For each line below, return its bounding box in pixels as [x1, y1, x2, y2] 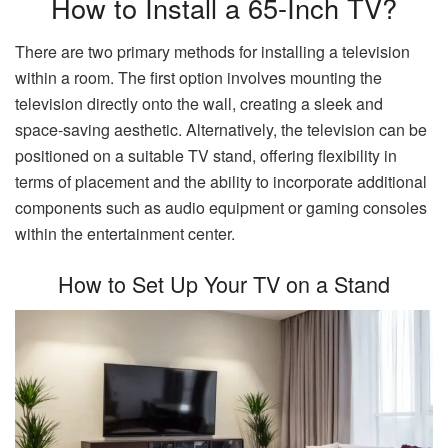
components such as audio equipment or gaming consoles [15, 196, 427, 220]
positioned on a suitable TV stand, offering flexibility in [15, 144, 397, 168]
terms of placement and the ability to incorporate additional [15, 170, 427, 194]
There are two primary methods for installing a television [15, 40, 410, 64]
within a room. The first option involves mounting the [15, 66, 382, 90]
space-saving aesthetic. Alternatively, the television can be [15, 118, 427, 142]
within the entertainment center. [15, 222, 235, 246]
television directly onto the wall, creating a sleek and [15, 92, 383, 116]
